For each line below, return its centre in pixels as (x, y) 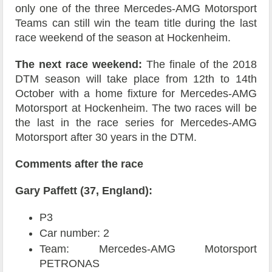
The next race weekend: (79, 65)
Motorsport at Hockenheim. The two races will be (136, 108)
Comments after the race (80, 164)
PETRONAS (70, 264)
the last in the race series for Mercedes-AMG (136, 123)
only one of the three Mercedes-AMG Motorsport (136, 9)
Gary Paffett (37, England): (84, 191)
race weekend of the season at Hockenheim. (123, 38)
